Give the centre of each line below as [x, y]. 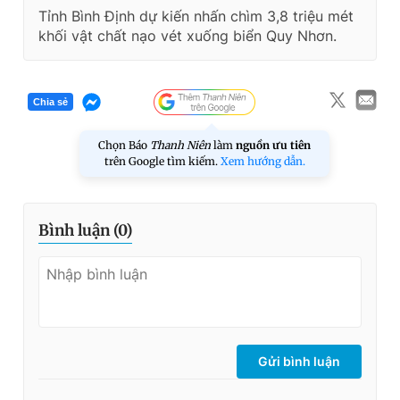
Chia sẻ [50, 102]
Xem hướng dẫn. [262, 161]
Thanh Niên [180, 145]
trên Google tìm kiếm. [162, 161]
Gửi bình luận [299, 361]
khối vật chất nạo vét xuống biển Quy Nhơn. [187, 35]
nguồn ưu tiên [273, 145]
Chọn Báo [124, 145]
